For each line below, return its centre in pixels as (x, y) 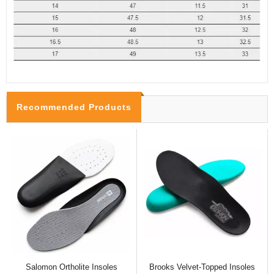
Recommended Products (74, 107)
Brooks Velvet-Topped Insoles (202, 267)
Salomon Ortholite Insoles (71, 267)
